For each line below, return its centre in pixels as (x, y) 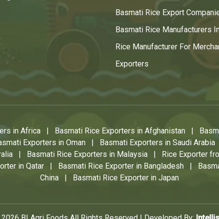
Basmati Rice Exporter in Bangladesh (121, 166)
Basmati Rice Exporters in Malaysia (87, 154)
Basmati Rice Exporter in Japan (126, 178)
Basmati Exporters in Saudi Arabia (157, 143)
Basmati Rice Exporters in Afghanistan (120, 131)
